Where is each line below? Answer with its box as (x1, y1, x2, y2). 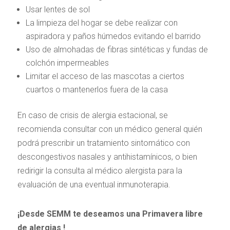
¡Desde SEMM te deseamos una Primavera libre (17, 209, 203, 219)
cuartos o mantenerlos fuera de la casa (25, 85, 168, 94)
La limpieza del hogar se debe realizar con (25, 18, 178, 28)
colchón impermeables (25, 58, 111, 68)
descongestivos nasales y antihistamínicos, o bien (17, 152, 197, 162)
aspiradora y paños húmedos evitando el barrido (25, 31, 203, 41)
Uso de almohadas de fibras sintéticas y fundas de (25, 45, 208, 54)
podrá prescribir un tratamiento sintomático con (17, 138, 190, 148)
